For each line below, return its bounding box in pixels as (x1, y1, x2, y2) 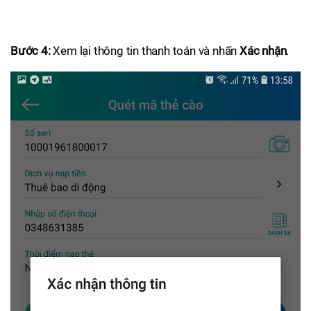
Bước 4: (10, 44, 51, 58)
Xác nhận (239, 44, 287, 58)
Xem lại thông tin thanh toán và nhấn (50, 44, 240, 58)
